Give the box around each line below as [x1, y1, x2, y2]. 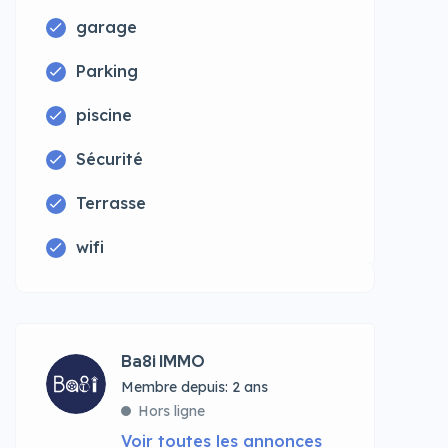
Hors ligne [138, 402, 205, 420]
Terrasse [76, 193, 146, 213]
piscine [76, 105, 132, 125]
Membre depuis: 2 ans [121, 378, 268, 396]
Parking [76, 61, 138, 81]
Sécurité [76, 149, 143, 169]
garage [76, 17, 137, 37]
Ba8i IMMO [121, 351, 205, 372]
